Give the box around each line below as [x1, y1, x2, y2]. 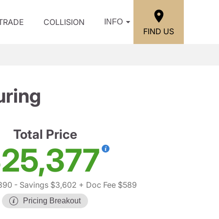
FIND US [143, 26, 174, 36]
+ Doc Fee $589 [76, 180, 137, 190]
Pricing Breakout [23, 197, 81, 205]
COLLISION [44, 17, 85, 27]
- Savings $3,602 [12, 180, 77, 190]
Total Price [13, 127, 77, 142]
